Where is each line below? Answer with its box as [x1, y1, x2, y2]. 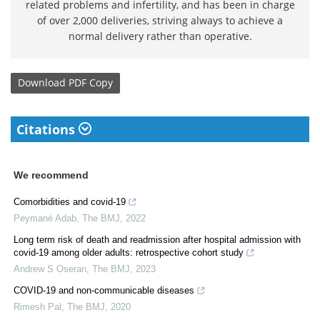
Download [18, 76, 66, 90]
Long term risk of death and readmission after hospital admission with [14, 234, 301, 245]
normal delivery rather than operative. [68, 29, 252, 43]
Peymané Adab [14, 212, 76, 224]
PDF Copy [69, 76, 113, 90]
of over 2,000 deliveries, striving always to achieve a [37, 13, 283, 27]
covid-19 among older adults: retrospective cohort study [14, 246, 244, 258]
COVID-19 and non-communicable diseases [14, 284, 194, 296]
